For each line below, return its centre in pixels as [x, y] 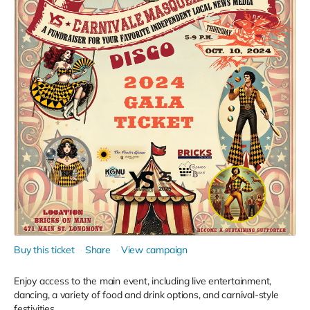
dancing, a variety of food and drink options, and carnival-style [146, 295]
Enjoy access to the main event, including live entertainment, [143, 281]
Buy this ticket [44, 250]
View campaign [154, 250]
